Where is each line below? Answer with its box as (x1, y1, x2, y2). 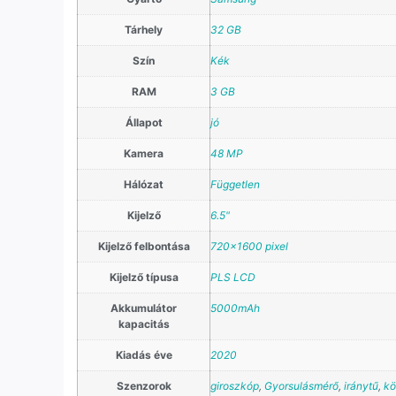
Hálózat (124, 178, 164, 192)
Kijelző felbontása (97, 240, 190, 254)
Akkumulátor (110, 301, 177, 316)
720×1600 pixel (210, 240, 288, 254)
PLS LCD (210, 270, 255, 285)
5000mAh (210, 301, 260, 316)
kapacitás (118, 317, 170, 331)
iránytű (344, 379, 378, 393)
